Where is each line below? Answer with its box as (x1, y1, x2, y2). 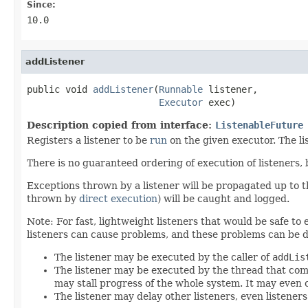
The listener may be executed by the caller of (54, 251, 272, 263)
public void (27, 83, 93, 95)
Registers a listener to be (27, 134, 150, 146)
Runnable (159, 83, 203, 95)
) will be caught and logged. (157, 192, 289, 204)
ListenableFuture (215, 119, 303, 131)
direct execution (79, 192, 157, 204)
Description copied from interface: (27, 119, 215, 131)
